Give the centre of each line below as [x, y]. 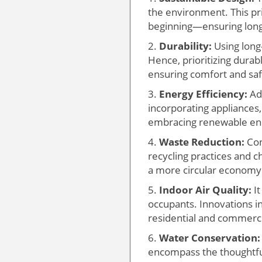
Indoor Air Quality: [205, 190]
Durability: [185, 46]
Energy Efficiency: [203, 94]
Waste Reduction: [202, 142]
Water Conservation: [210, 238]
